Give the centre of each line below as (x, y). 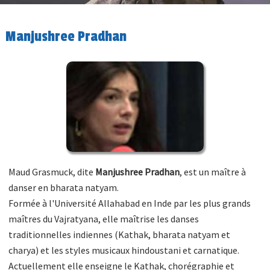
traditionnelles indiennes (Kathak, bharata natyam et (120, 234)
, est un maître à (213, 171)
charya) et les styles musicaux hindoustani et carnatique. (124, 250)
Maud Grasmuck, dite (52, 171)
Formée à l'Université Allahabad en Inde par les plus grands (130, 203)
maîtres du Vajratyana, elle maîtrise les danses (104, 218)
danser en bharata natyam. (64, 187)
